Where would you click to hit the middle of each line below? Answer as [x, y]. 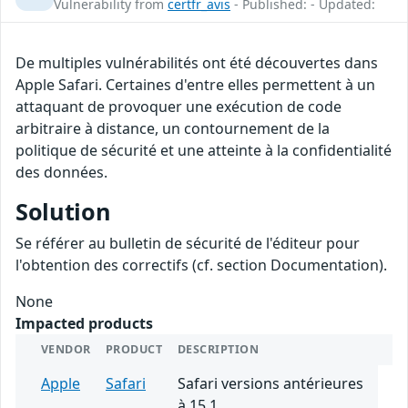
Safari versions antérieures [270, 384]
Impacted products [84, 324]
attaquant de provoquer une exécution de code [178, 107]
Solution [63, 212]
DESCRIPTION [219, 350]
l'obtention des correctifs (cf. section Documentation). [201, 265]
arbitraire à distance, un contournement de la [173, 129]
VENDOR [66, 350]
